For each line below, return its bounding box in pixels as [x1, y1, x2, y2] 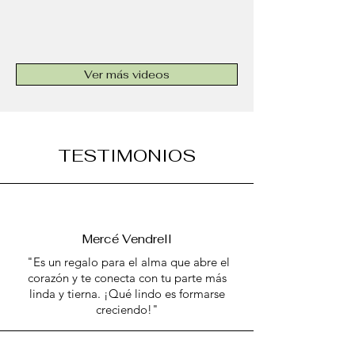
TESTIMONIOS [58, 143, 196, 166]
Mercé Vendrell [82, 231, 172, 246]
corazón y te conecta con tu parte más [27, 269, 227, 285]
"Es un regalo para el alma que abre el [24, 254, 230, 269]
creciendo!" [95, 301, 158, 317]
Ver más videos [84, 67, 170, 82]
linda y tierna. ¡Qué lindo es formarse [29, 285, 225, 301]
